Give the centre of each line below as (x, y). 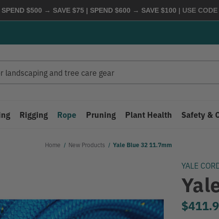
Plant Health (148, 114)
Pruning (101, 114)
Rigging (34, 114)
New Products (87, 144)
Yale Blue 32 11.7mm (143, 144)
